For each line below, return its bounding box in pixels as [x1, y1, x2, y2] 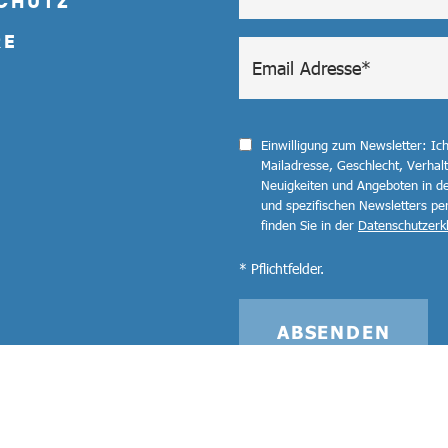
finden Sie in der [261, 216, 358, 233]
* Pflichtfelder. [239, 258, 324, 277]
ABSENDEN [277, 320, 391, 343]
